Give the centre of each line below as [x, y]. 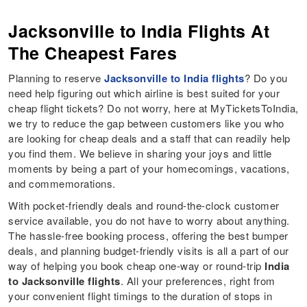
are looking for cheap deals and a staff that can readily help [149, 138]
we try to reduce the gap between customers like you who [146, 123]
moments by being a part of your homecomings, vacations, [149, 169]
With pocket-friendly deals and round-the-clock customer [144, 206]
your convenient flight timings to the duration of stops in [140, 296]
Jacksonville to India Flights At [139, 31]
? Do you [266, 78]
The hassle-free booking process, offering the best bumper [148, 236]
